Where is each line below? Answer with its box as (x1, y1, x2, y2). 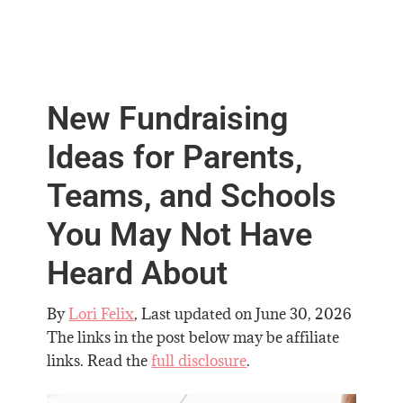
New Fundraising (47, 100, 289, 139)
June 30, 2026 (255, 304, 353, 325)
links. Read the (47, 351, 152, 372)
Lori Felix (68, 304, 135, 325)
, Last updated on (134, 304, 256, 325)
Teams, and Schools (47, 177, 337, 216)
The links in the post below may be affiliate (47, 327, 340, 348)
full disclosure (151, 351, 247, 372)
